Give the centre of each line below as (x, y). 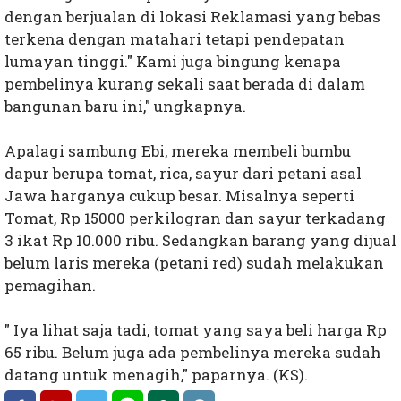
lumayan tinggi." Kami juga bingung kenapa (173, 62)
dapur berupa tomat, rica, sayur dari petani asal (183, 174)
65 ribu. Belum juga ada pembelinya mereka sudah (193, 353)
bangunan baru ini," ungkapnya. (125, 107)
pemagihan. (50, 286)
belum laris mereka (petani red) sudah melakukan (194, 263)
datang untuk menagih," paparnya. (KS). (156, 375)
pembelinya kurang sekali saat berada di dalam (185, 84)
